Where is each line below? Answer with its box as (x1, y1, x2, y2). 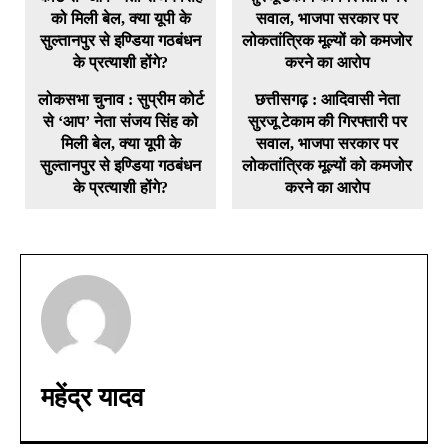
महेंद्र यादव (41, 383, 144, 413)
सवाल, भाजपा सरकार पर (256, 135, 399, 153)
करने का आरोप (284, 179, 370, 197)
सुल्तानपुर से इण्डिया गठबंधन (40, 157, 202, 175)
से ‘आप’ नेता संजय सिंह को (43, 113, 199, 131)
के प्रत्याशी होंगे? (73, 179, 169, 197)
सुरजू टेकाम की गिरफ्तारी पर (247, 113, 407, 131)
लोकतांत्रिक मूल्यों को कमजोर (242, 157, 413, 175)
